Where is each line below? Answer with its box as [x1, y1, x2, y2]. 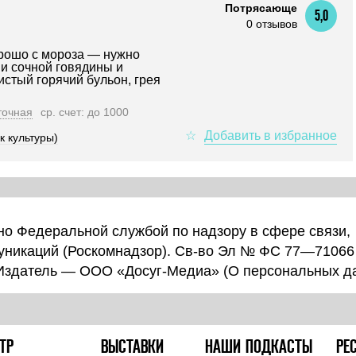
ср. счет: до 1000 [41, 106, 129, 118]
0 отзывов [246, 17, 297, 30]
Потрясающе [225, 2, 297, 14]
